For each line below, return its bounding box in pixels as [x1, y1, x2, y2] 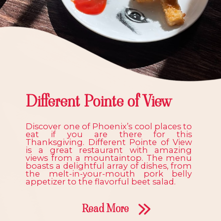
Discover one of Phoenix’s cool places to [26, 121, 192, 132]
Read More [81, 200, 129, 216]
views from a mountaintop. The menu [26, 153, 192, 163]
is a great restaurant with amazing [26, 145, 192, 155]
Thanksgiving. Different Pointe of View [26, 137, 192, 147]
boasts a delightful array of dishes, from [26, 161, 192, 171]
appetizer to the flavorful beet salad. [26, 177, 176, 187]
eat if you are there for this [26, 129, 192, 140]
